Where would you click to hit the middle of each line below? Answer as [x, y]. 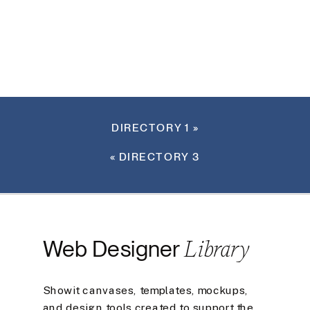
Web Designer [113, 249]
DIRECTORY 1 [151, 128]
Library [217, 249]
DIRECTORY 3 [159, 157]
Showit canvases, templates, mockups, [145, 290]
